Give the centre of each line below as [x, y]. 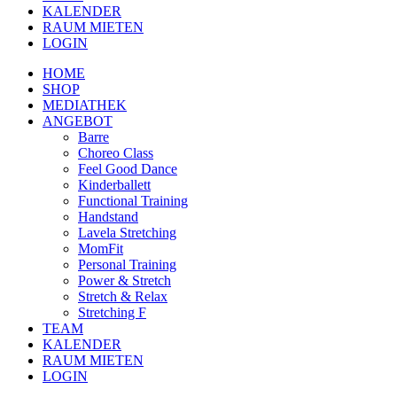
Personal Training [127, 265]
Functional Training [133, 201]
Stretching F [112, 312]
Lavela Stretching [127, 233]
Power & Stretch [125, 280]
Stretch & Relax [123, 296]
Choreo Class [116, 153]
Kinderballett [114, 185]
